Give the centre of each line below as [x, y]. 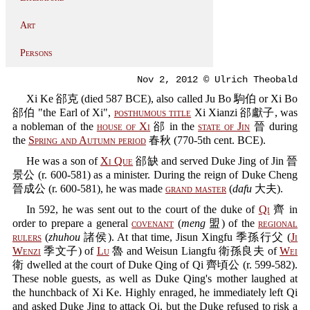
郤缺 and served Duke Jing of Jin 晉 [215, 161]
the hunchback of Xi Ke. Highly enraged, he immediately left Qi [155, 292]
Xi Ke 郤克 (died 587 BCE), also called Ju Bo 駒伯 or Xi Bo [162, 99]
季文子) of [69, 251]
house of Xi [124, 126]
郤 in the [174, 126]
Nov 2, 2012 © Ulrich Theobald [217, 80]
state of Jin [224, 126]
